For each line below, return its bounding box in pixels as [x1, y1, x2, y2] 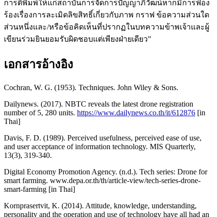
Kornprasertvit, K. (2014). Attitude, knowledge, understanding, [4, 201, 197, 210]
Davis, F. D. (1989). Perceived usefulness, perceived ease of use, [4, 133, 201, 142]
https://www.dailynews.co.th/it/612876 [77, 108, 195, 117]
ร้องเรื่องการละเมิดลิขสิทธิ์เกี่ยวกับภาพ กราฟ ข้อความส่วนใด [4, 11, 209, 19]
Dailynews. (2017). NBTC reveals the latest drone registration [4, 99, 193, 108]
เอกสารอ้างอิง [4, 58, 73, 71]
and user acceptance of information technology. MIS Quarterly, [4, 142, 196, 151]
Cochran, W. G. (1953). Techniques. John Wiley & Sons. [4, 83, 178, 92]
